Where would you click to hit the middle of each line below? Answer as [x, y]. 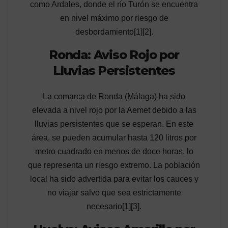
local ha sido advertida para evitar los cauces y [114, 179]
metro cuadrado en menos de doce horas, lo [114, 152]
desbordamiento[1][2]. [114, 32]
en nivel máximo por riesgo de [114, 18]
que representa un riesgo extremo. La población [114, 165]
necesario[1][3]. [114, 207]
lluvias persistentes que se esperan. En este [114, 124]
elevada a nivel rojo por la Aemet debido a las [114, 110]
